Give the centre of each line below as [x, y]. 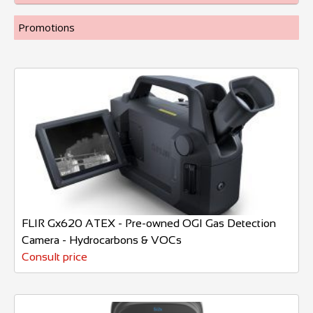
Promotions [46, 28]
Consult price [54, 257]
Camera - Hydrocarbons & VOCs [102, 240]
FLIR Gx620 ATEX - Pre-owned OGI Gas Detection [149, 224]
